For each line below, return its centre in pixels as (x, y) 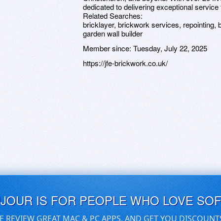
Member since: (108, 48)
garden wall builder (113, 33)
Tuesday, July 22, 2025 (170, 48)
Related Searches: (113, 16)
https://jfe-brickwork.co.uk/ (125, 63)
